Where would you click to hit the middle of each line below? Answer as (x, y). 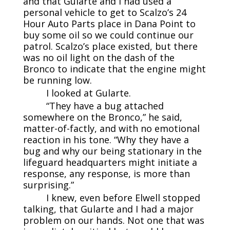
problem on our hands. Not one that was (113, 220)
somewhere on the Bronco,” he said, (102, 117)
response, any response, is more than (106, 173)
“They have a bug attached (105, 106)
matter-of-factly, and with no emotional (111, 128)
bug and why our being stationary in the (112, 151)
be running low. (57, 80)
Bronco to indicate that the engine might (114, 69)
